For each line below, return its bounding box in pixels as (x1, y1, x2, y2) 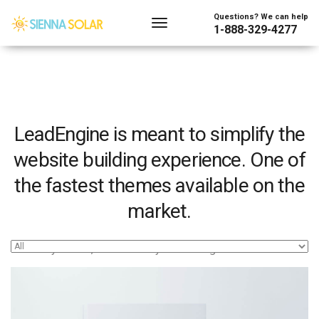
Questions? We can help (214, 11, 308, 21)
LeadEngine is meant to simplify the (14, 122, 305, 146)
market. (127, 199, 192, 223)
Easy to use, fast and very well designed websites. (33, 242, 286, 256)
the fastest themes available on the (14, 174, 305, 197)
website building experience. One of (14, 148, 305, 172)
